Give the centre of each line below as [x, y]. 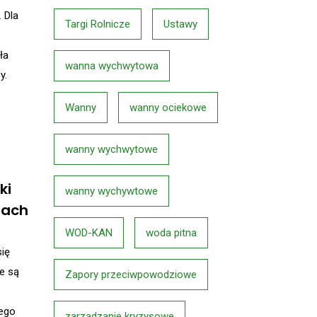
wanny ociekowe [168, 108]
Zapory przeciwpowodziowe [131, 275]
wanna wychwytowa [112, 66]
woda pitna [171, 233]
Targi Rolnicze [98, 24]
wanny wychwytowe [111, 149]
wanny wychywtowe [111, 191]
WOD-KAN [89, 233]
